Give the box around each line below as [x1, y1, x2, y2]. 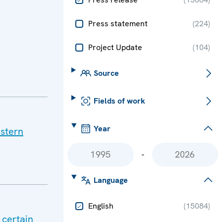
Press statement [88, 18, 148, 29]
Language [93, 175, 128, 185]
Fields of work [93, 96, 145, 106]
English [88, 201, 113, 211]
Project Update [88, 42, 142, 53]
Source [93, 68, 119, 78]
